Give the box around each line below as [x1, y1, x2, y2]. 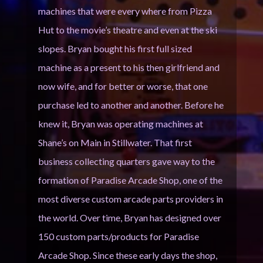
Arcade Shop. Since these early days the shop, [38, 249, 217, 261]
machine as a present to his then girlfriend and [38, 62, 220, 73]
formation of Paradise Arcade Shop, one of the [38, 174, 222, 186]
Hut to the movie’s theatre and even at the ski [38, 24, 217, 35]
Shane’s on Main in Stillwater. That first [38, 137, 192, 148]
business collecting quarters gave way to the [38, 156, 215, 167]
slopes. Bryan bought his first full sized [38, 43, 192, 54]
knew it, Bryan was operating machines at [38, 118, 203, 129]
